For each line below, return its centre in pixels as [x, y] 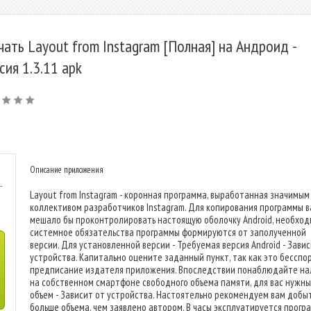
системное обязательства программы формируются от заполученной [168, 232]
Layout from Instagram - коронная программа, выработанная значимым [170, 195]
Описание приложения [67, 170]
